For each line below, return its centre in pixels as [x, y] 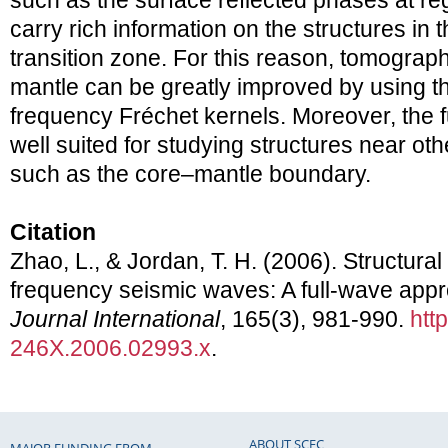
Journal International [115, 319]
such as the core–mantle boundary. [190, 174]
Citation [53, 232]
